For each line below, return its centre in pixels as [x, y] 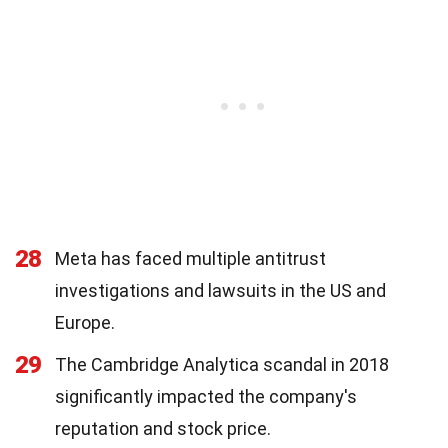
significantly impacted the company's [206, 396]
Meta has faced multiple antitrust [190, 258]
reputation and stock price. [163, 428]
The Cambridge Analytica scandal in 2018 [222, 364]
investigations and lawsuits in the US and [220, 290]
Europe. [85, 322]
